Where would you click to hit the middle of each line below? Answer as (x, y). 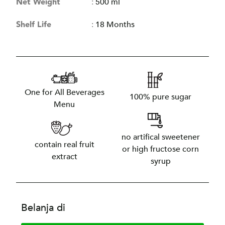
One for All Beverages (64, 92)
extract (64, 156)
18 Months (115, 25)
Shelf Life (34, 25)
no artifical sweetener (160, 137)
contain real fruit (64, 144)
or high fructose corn (161, 149)
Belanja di (43, 208)
